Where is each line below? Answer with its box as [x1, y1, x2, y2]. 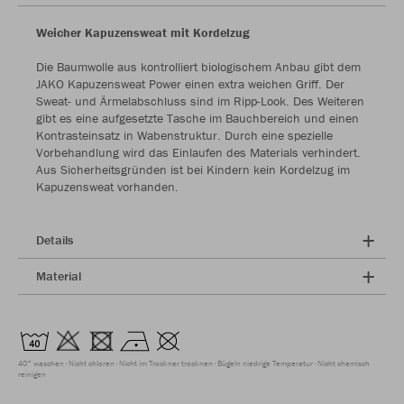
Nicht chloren [69, 358, 115, 370]
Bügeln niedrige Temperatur [217, 358, 313, 370]
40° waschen [18, 358, 64, 370]
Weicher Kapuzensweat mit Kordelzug [36, 24, 250, 41]
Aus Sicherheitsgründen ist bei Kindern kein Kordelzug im [36, 161, 350, 179]
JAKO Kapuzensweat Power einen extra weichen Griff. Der [36, 76, 344, 93]
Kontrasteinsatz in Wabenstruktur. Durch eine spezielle [36, 127, 333, 144]
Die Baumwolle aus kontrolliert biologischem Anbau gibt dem [36, 59, 361, 76]
